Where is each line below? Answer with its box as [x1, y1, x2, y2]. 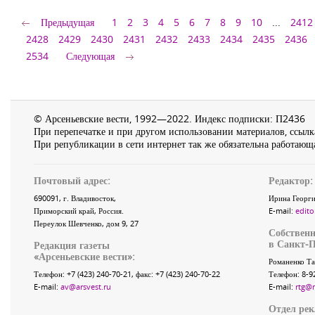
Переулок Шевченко [34, 218, 102, 229]
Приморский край [34, 205, 94, 216]
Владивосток [71, 193, 114, 203]
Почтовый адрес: [34, 174, 110, 187]
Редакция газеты [34, 238, 110, 252]
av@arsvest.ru [60, 281, 111, 292]
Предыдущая [41, 15, 94, 29]
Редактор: [268, 174, 313, 187]
